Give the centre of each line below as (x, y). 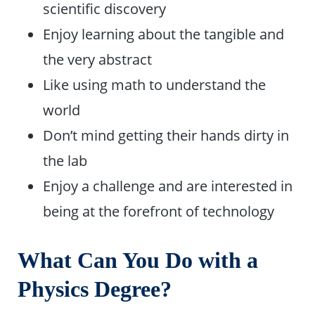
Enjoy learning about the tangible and (164, 34)
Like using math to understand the (155, 85)
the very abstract (98, 59)
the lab (65, 161)
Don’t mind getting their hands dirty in (166, 135)
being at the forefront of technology (159, 211)
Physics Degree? (95, 290)
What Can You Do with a (138, 261)
